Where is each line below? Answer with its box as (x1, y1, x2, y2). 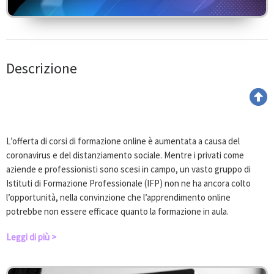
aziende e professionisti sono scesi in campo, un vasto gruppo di (6, 163, 251, 175)
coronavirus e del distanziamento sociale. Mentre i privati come (6, 149, 244, 161)
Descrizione (6, 59, 77, 78)
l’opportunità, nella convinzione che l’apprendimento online (6, 191, 231, 203)
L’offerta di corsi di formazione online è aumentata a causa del (6, 135, 240, 147)
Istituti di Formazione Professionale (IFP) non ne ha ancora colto (6, 177, 251, 189)
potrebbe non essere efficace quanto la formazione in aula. (6, 205, 229, 217)
